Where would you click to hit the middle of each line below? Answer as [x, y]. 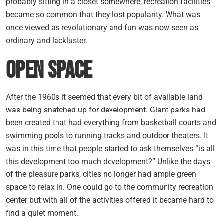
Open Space [49, 70]
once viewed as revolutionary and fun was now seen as [102, 27]
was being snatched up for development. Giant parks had [106, 110]
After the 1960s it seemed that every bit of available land [104, 97]
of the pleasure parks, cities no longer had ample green [101, 174]
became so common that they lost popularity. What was [103, 14]
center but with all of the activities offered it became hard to [110, 200]
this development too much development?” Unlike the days [108, 161]
